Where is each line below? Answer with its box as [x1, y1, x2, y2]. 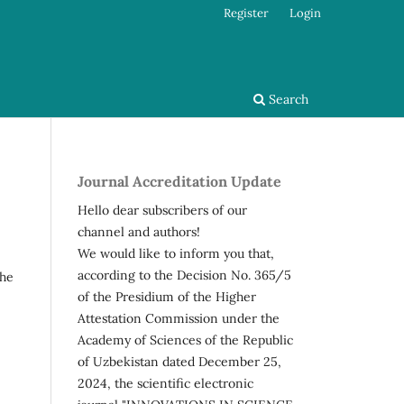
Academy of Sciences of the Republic [78, 331, 293, 348]
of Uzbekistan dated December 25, [78, 353, 281, 370]
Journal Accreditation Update [78, 171, 281, 190]
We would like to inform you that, [78, 244, 274, 262]
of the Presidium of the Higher [78, 288, 256, 305]
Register [224, 5, 270, 21]
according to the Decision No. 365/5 [78, 266, 291, 283]
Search [265, 90, 308, 107]
